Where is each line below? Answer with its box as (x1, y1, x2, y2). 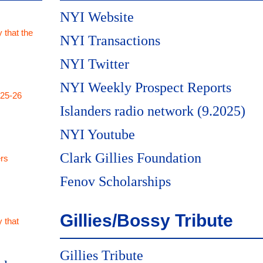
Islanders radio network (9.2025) (60, 103, 245, 119)
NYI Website (60, 9, 134, 25)
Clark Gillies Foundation (60, 150, 201, 166)
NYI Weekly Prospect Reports (60, 80, 231, 95)
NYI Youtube (60, 127, 135, 142)
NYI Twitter (60, 56, 129, 72)
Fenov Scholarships (60, 174, 171, 189)
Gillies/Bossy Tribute (60, 211, 233, 230)
